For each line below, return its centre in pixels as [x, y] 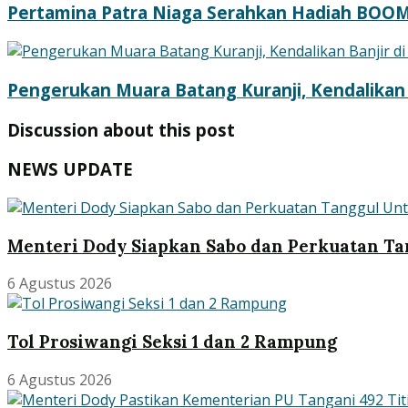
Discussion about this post [121, 129]
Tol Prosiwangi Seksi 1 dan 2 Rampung [172, 342]
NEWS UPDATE [70, 169]
